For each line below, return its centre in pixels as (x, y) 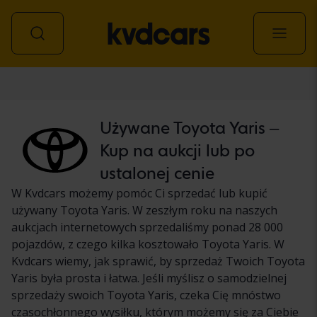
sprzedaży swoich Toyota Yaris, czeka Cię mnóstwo (146, 295)
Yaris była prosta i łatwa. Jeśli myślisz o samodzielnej (149, 278)
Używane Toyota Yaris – (189, 127)
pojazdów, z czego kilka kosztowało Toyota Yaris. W (148, 244)
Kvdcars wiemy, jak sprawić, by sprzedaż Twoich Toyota (158, 261)
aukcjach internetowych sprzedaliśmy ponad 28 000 (147, 227)
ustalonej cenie (157, 173)
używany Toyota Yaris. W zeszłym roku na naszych (144, 210)
